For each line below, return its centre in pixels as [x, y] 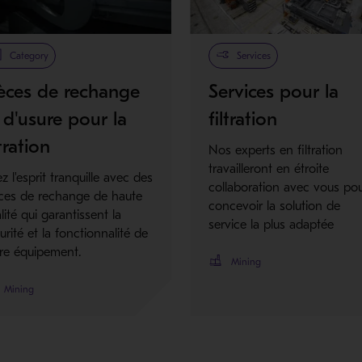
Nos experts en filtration [276, 150]
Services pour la [274, 91]
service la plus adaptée [271, 224]
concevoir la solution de [275, 206]
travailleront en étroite [269, 168]
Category [29, 55]
